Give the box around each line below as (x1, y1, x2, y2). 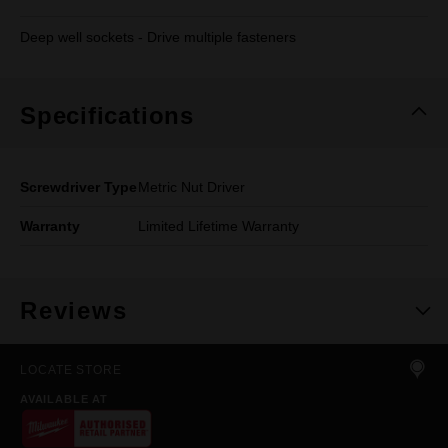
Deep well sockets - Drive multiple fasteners (20, 29, 296, 45)
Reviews (20, 297, 128, 324)
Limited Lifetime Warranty (138, 218, 300, 234)
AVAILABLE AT (20, 393, 108, 405)
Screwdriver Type (20, 179, 137, 195)
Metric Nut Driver (138, 179, 246, 195)
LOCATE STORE (20, 363, 122, 377)
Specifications (20, 102, 194, 129)
